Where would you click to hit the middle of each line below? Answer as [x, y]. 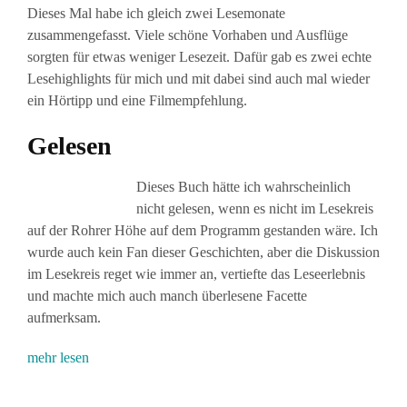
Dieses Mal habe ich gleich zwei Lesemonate [156, 14]
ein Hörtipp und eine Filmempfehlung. [137, 101]
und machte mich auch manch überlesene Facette [167, 296]
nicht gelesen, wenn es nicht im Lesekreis [255, 209]
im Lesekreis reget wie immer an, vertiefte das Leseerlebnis [196, 274]
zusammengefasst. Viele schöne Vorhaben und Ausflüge [188, 35]
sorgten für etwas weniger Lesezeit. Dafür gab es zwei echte [199, 57]
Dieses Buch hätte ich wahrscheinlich [243, 187]
